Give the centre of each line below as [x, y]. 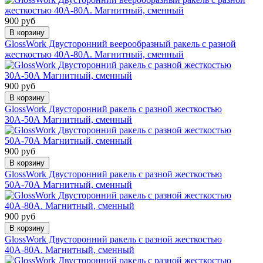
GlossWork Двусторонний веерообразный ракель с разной [120, 43]
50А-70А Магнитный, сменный [68, 184]
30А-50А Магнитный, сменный [68, 119]
